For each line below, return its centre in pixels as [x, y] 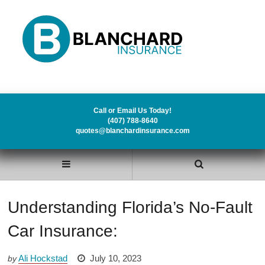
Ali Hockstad [43, 258]
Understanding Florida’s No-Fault [130, 207]
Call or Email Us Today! [132, 111]
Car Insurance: [63, 231]
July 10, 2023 [116, 258]
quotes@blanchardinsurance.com [132, 131]
